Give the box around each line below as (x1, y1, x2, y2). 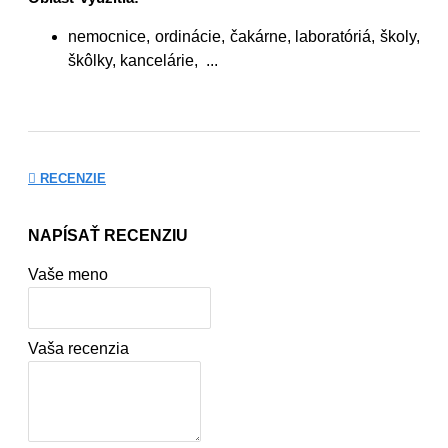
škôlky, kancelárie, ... (68, 52, 218, 70)
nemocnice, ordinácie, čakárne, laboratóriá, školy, (68, 28, 420, 46)
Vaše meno (28, 265, 108, 283)
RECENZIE (36, 170, 106, 186)
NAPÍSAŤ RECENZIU (28, 226, 188, 244)
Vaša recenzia (28, 339, 129, 357)
